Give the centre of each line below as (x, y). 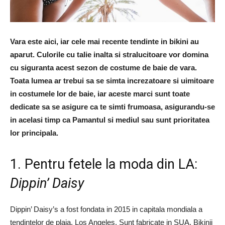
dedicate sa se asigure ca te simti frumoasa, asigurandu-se (113, 107)
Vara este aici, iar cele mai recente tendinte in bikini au (104, 41)
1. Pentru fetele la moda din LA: (104, 164)
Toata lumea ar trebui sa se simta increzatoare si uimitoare (112, 81)
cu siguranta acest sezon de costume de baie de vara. (103, 68)
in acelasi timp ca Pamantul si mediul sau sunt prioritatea (110, 120)
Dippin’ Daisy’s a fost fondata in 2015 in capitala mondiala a (106, 209)
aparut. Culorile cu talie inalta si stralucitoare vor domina (109, 54)
